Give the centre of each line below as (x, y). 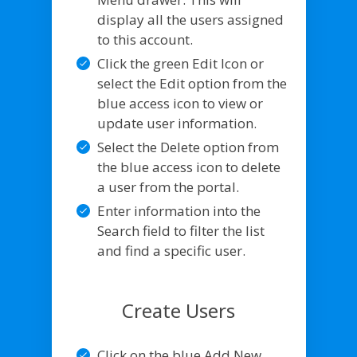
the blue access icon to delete (188, 167)
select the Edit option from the (192, 83)
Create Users (178, 310)
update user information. (177, 123)
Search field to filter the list (180, 230)
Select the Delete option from (188, 147)
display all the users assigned (190, 19)
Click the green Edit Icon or (180, 63)
